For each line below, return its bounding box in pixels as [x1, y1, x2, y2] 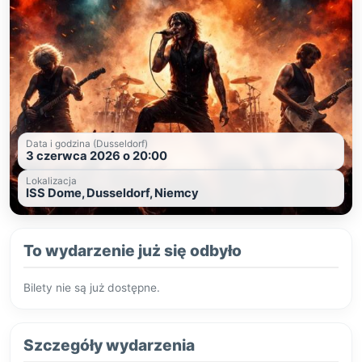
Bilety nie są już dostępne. [23, 281, 160, 295]
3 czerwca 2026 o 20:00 [26, 149, 167, 164]
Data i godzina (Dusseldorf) [26, 138, 148, 150]
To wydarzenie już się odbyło [23, 241, 242, 261]
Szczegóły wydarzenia [23, 335, 195, 356]
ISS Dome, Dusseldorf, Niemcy [26, 186, 199, 201]
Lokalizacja [26, 175, 77, 187]
